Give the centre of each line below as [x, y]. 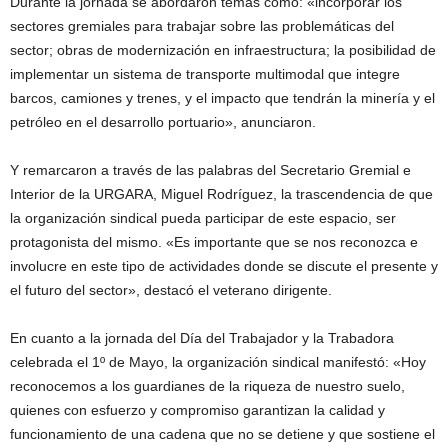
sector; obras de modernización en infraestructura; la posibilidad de [223, 50]
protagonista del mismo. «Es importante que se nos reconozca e [214, 242]
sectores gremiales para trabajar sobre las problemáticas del [202, 26]
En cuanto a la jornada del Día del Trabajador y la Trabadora [202, 338]
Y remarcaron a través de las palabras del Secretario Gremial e [210, 170]
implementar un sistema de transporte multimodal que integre [205, 74]
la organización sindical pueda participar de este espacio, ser [203, 218]
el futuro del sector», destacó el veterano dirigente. [171, 290]
